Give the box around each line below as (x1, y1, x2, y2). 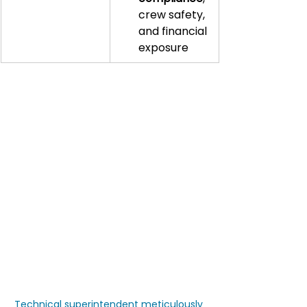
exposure (138, 39, 188, 56)
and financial (138, 23, 210, 39)
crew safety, (138, 6, 208, 23)
